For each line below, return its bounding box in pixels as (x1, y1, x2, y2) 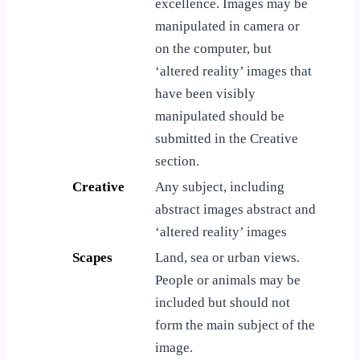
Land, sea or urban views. (155, 249, 300, 265)
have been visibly (155, 85, 256, 101)
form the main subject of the (155, 317, 315, 333)
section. (155, 153, 199, 169)
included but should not (155, 294, 290, 310)
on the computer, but (155, 40, 272, 56)
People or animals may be (155, 272, 301, 288)
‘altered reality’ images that (155, 63, 312, 79)
